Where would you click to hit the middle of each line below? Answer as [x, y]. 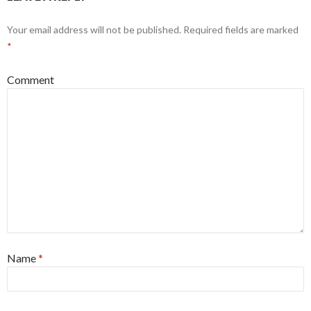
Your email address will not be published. [94, 30]
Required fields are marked [240, 30]
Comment [31, 80]
